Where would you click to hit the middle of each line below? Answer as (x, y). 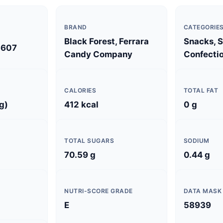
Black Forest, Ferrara (107, 41)
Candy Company (99, 54)
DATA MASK (203, 191)
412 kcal (82, 105)
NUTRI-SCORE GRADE (99, 191)
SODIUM (196, 141)
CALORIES (80, 90)
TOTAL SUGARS (89, 141)
